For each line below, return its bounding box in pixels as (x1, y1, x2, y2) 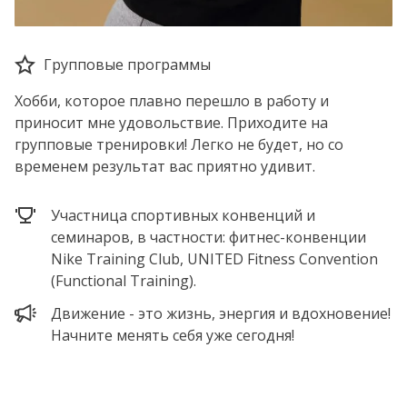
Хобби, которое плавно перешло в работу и (15, 91, 329, 111)
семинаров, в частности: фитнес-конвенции (51, 227, 366, 247)
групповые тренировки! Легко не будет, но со (15, 134, 343, 154)
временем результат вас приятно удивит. (15, 156, 315, 176)
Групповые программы (44, 55, 211, 74)
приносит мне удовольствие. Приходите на (15, 113, 328, 133)
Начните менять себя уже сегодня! (51, 325, 294, 345)
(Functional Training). (51, 271, 196, 291)
